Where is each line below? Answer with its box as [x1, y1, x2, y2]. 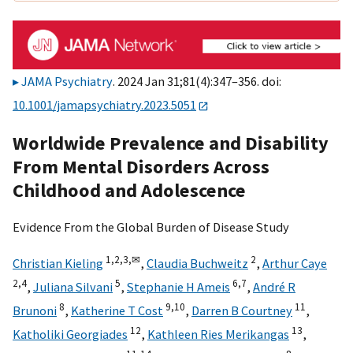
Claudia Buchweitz [147, 255, 248, 272]
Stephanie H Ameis [127, 279, 230, 295]
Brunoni [13, 303, 57, 319]
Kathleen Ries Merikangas [147, 326, 289, 343]
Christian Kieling [13, 255, 103, 272]
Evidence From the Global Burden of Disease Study [13, 218, 289, 235]
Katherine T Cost [71, 303, 163, 319]
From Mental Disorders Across [13, 154, 269, 179]
